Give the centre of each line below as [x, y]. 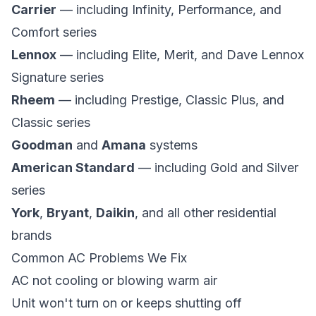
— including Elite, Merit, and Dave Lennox [180, 55]
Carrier [34, 10]
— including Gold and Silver [217, 168]
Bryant [68, 213]
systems [172, 145]
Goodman [42, 145]
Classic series [51, 122]
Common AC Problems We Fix [99, 258]
